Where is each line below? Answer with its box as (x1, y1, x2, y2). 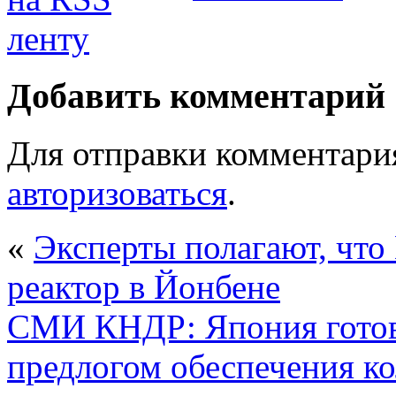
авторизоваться (7, 173, 227, 212)
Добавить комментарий (7, 76, 385, 117)
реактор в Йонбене (7, 267, 280, 306)
